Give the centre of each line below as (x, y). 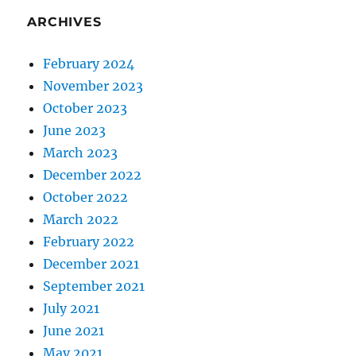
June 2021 (74, 331)
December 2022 (93, 175)
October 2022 (86, 197)
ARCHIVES (64, 22)
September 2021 (94, 286)
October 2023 (85, 108)
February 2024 (89, 64)
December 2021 (91, 264)
